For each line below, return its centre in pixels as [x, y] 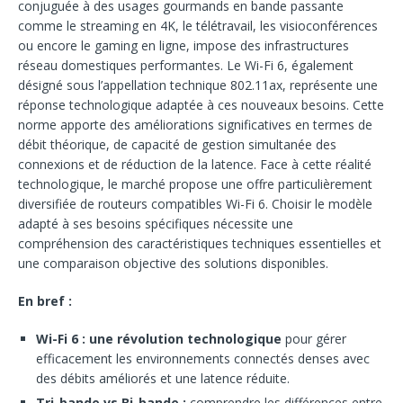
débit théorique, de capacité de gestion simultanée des [177, 144]
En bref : [45, 301]
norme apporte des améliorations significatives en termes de [195, 125]
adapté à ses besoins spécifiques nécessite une [156, 224]
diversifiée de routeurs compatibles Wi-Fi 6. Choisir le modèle [195, 204]
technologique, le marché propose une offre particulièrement [195, 184]
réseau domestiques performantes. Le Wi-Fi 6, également [186, 65]
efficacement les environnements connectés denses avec [203, 358]
